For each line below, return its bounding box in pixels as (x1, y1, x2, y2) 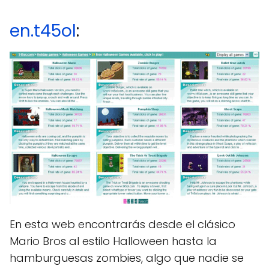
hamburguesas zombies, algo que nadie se (10, 250, 244, 265)
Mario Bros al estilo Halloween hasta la (10, 233, 217, 249)
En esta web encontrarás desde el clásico (10, 216, 235, 232)
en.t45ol (10, 19, 76, 43)
